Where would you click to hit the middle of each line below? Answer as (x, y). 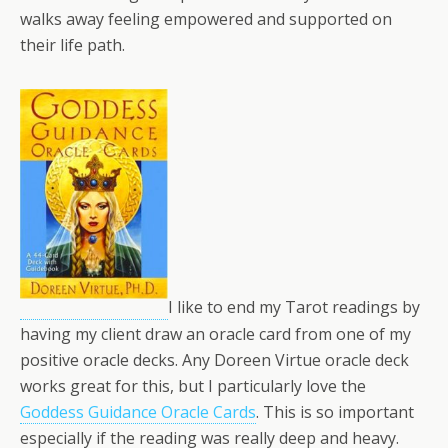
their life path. (72, 45)
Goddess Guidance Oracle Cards (138, 411)
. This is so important (335, 411)
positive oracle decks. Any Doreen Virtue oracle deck (214, 359)
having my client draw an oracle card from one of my (215, 333)
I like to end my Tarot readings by (294, 307)
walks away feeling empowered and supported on (206, 19)
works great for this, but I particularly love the (193, 385)
